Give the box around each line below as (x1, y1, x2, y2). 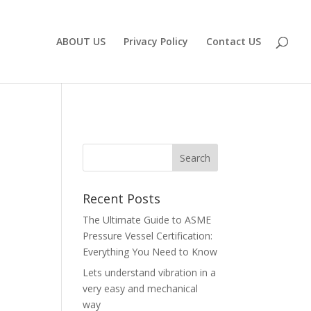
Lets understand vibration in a (83, 266, 217, 279)
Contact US (206, 35, 261, 48)
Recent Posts (83, 190, 161, 207)
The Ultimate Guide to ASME (83, 213, 212, 226)
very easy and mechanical (83, 282, 199, 295)
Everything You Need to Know (83, 245, 218, 258)
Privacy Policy (124, 35, 188, 48)
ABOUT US (56, 35, 106, 48)
